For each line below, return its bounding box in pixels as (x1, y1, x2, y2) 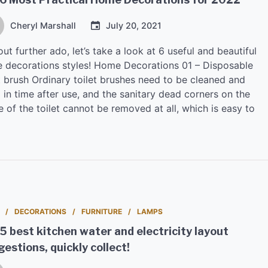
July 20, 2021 (106, 20, 162, 31)
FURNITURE (81, 207, 122, 217)
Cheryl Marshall (10, 20, 76, 31)
